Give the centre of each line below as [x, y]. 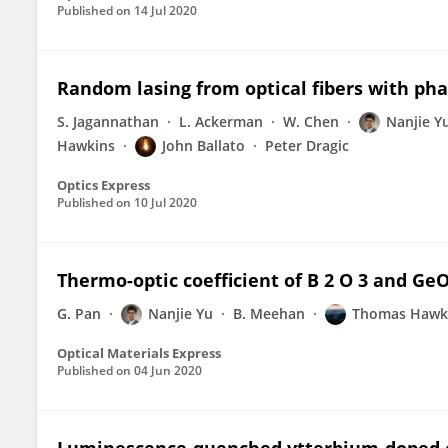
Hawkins [86, 145]
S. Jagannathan [108, 121]
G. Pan [79, 313]
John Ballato [203, 145]
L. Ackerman [221, 121]
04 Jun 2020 [168, 370]
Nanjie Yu [180, 313]
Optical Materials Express [139, 353]
